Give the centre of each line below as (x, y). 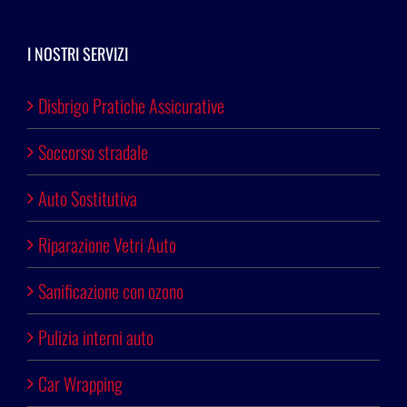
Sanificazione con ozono (111, 291)
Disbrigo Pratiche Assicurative (131, 106)
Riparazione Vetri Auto (107, 245)
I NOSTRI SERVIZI (78, 54)
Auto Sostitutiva (88, 199)
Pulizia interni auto (96, 338)
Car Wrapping (80, 384)
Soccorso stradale (93, 152)
